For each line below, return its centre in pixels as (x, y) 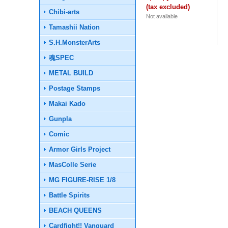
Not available (162, 16)
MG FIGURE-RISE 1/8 (82, 180)
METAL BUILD (71, 73)
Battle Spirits (69, 195)
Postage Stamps (75, 88)
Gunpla (61, 119)
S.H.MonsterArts (75, 42)
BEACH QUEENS (76, 210)
